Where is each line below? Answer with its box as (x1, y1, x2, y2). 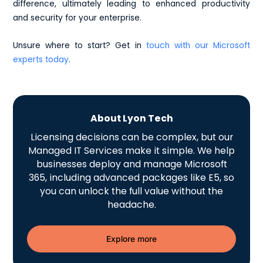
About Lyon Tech (90, 112, 173, 125)
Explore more (106, 234, 157, 244)
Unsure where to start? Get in (13, 40, 141, 52)
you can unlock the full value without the (40, 184, 223, 198)
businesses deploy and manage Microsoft (36, 157, 227, 171)
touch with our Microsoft (141, 40, 250, 52)
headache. (107, 198, 156, 211)
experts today (13, 54, 69, 66)
